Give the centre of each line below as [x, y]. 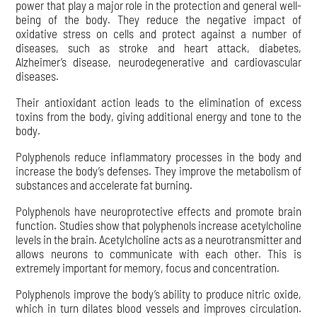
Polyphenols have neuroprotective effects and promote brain [158, 211]
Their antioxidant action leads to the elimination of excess [158, 102]
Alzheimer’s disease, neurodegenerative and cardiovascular [158, 61]
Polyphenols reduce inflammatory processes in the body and [158, 156]
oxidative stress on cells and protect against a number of [158, 33]
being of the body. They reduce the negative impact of [158, 19]
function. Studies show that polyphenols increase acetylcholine [158, 225]
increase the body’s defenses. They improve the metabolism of [158, 170]
